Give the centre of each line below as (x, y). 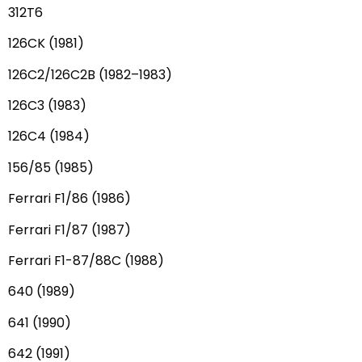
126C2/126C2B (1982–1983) (90, 74)
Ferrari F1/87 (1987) (69, 229)
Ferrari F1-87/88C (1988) (86, 261)
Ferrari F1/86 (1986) (69, 199)
